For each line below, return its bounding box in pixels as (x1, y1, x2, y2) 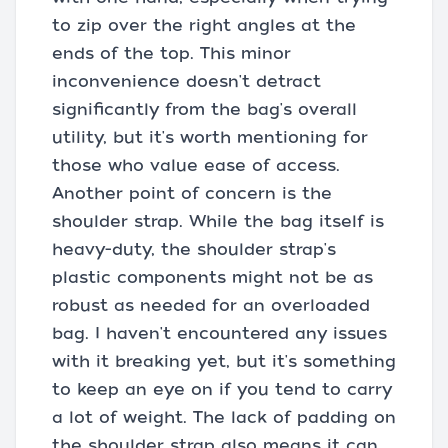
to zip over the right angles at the (52, 15, 356, 35)
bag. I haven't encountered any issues (52, 323, 387, 343)
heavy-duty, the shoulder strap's (52, 239, 336, 259)
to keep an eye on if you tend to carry (52, 379, 392, 399)
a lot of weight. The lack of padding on (52, 407, 396, 427)
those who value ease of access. (52, 155, 340, 175)
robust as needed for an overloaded (52, 295, 370, 315)
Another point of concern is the (52, 183, 332, 203)
